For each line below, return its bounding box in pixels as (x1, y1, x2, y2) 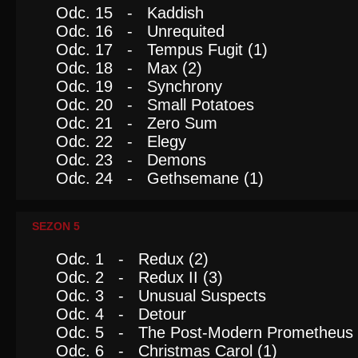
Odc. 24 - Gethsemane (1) (56, 169, 264, 187)
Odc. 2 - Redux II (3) (56, 268, 223, 286)
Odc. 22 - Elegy (56, 133, 186, 150)
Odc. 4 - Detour (56, 305, 186, 323)
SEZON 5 (32, 220, 80, 233)
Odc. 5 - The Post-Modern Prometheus (56, 324, 353, 341)
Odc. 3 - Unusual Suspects (56, 287, 266, 304)
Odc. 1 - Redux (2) (56, 250, 209, 268)
